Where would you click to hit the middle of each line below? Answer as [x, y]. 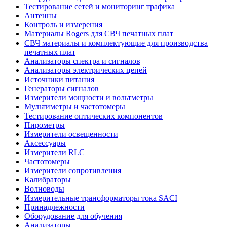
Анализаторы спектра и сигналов [82, 61]
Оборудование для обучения [73, 216]
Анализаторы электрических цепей [86, 70]
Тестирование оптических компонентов [93, 116]
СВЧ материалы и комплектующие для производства [116, 43]
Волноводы [44, 189]
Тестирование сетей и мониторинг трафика [100, 7]
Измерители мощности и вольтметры [89, 98]
